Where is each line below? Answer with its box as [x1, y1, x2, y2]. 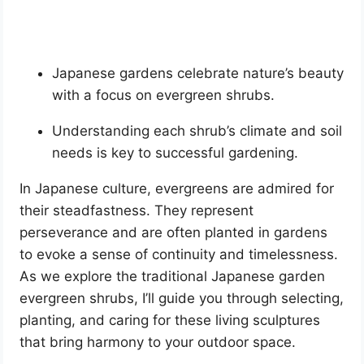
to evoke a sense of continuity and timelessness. [19, 246, 339, 263]
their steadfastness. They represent [19, 202, 254, 219]
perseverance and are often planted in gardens [19, 224, 328, 241]
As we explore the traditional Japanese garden [19, 268, 326, 285]
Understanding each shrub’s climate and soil [52, 123, 343, 140]
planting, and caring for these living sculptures [19, 312, 321, 329]
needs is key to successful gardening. [52, 145, 299, 162]
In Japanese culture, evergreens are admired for [19, 180, 335, 197]
